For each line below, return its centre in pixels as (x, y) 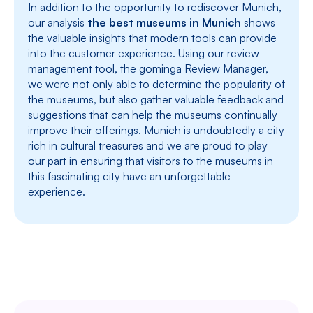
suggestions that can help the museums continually (153, 115)
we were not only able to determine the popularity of (156, 84)
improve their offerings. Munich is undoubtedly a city (156, 130)
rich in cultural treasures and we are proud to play (148, 146)
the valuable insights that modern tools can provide (152, 38)
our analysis (58, 23)
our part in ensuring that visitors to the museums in (151, 161)
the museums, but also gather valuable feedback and (156, 100)
